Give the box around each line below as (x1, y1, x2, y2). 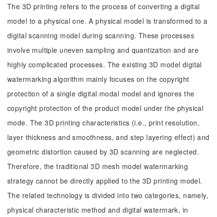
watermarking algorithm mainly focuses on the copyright (7, 74, 189, 84)
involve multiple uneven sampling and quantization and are (7, 45, 199, 55)
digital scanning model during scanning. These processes (7, 31, 195, 40)
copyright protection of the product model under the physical (7, 103, 204, 113)
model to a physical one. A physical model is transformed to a (7, 16, 208, 26)
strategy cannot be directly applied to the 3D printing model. (7, 176, 202, 186)
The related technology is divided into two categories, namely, (7, 190, 209, 200)
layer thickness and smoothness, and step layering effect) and (7, 132, 210, 142)
